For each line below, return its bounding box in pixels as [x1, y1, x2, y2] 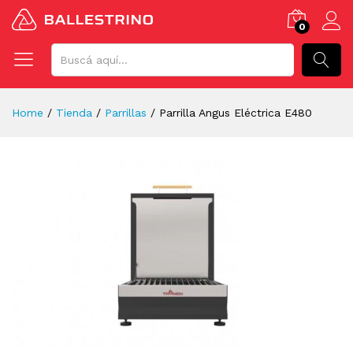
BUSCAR [301, 87, 348, 99]
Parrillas [105, 106, 147, 119]
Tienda [56, 106, 92, 119]
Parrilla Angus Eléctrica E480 [159, 106, 312, 119]
